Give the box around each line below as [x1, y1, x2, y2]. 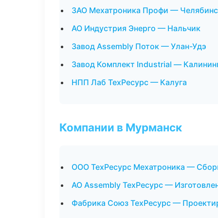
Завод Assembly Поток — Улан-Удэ [72, 41, 206, 51]
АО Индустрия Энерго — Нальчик [72, 23, 200, 33]
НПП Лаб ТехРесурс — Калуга [72, 77, 187, 87]
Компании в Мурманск [59, 121, 182, 134]
